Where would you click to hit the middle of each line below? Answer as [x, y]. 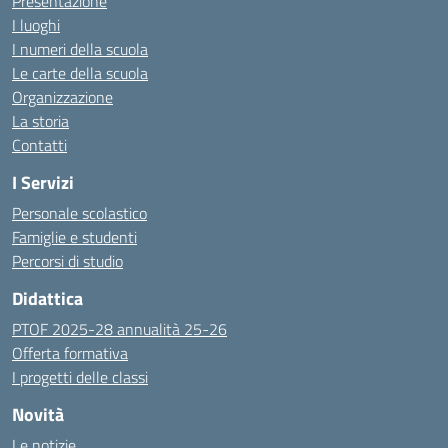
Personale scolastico [79, 213]
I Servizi [43, 182]
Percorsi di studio [67, 261]
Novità [38, 414]
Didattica [47, 298]
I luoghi [36, 25]
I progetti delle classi [80, 377]
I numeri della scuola [80, 49]
